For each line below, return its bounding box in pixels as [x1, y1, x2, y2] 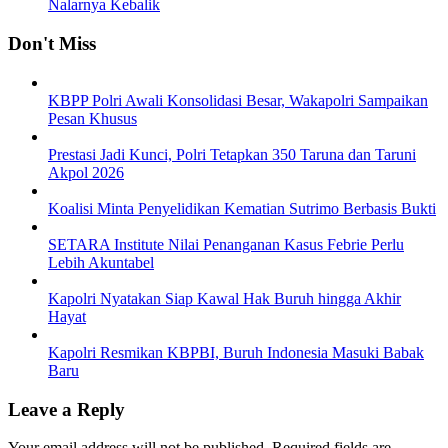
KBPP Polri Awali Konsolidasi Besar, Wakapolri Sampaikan [48, 91, 428, 109]
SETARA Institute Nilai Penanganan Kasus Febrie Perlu [48, 235, 404, 253]
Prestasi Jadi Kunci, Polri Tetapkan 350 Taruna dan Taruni [48, 145, 416, 163]
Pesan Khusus [48, 109, 137, 127]
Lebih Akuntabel [48, 253, 154, 271]
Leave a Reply [8, 398, 125, 420]
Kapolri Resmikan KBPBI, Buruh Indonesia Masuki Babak [48, 343, 424, 361]
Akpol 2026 [48, 163, 124, 181]
